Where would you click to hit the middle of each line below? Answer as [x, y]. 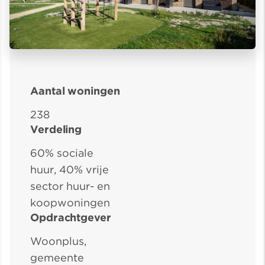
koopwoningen [70, 203]
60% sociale [62, 153]
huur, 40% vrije [70, 170]
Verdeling [56, 130]
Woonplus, [58, 241]
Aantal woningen [75, 91]
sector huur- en [70, 186]
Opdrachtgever [71, 218]
